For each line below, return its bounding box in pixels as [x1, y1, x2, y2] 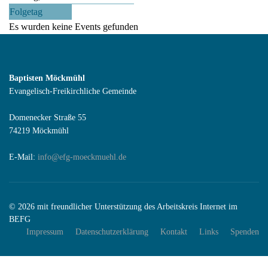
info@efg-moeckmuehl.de [38, 153, 126, 162]
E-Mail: [9, 153, 38, 162]
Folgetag [10, 7, 42, 17]
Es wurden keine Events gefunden [9, 22, 138, 32]
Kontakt [160, 227, 187, 236]
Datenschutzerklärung [75, 227, 148, 236]
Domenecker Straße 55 [9, 113, 86, 122]
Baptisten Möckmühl [9, 74, 85, 83]
